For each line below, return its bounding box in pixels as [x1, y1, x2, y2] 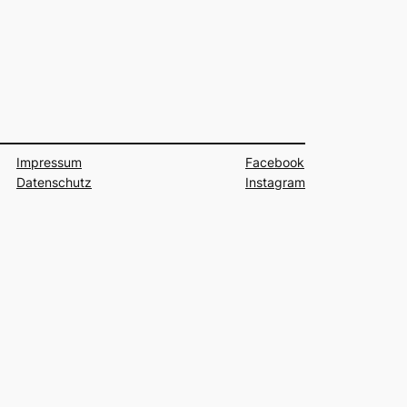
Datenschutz [16, 174, 92, 190]
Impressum [16, 154, 82, 170]
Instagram [245, 174, 305, 190]
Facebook [245, 154, 304, 170]
